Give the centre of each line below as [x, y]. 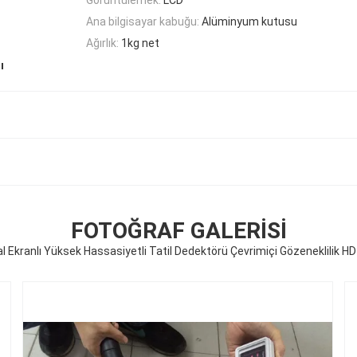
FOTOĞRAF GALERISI [178, 231]
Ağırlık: [102, 43]
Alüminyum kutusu [249, 21]
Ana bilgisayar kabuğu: [143, 21]
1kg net [140, 43]
